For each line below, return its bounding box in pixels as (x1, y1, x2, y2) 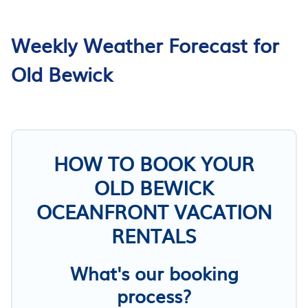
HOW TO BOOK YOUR (54, 148, 254, 177)
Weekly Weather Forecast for (11, 30, 279, 59)
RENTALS (111, 220, 197, 250)
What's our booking (69, 258, 239, 286)
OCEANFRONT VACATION (36, 196, 272, 225)
